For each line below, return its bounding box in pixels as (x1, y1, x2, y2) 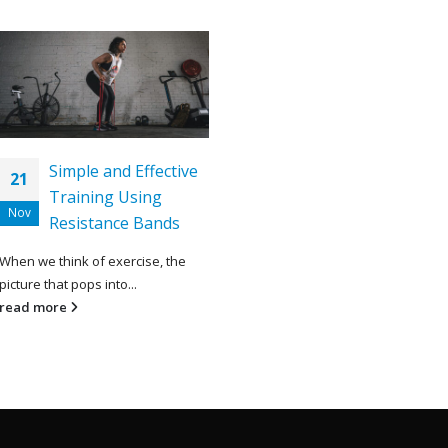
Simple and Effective (49, 160, 198, 183)
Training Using (49, 186, 162, 209)
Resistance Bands (49, 212, 180, 235)
